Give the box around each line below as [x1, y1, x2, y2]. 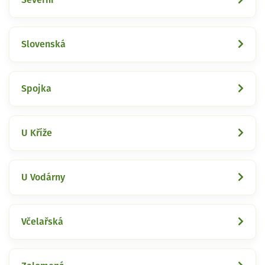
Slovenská [21, 39, 66, 49]
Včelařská [21, 216, 63, 227]
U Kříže [21, 128, 52, 138]
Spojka [21, 83, 51, 93]
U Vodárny [21, 172, 65, 182]
